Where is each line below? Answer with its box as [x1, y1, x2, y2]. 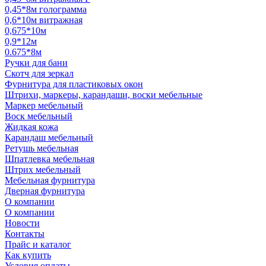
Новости [5, 218, 40, 228]
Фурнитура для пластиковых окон [5, 79, 143, 89]
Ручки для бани [5, 58, 68, 68]
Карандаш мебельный [5, 132, 93, 142]
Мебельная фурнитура [5, 175, 95, 185]
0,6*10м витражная [5, 15, 83, 25]
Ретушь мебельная [5, 143, 78, 153]
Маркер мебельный [5, 100, 83, 110]
